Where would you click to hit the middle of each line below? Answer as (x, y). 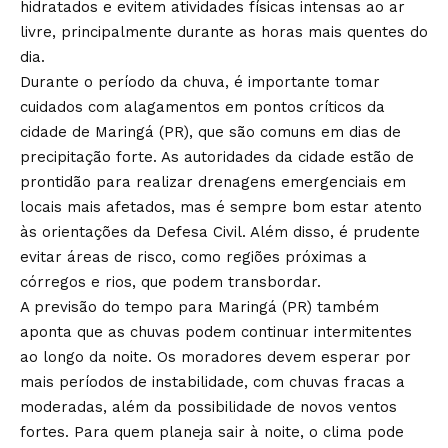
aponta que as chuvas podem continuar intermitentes (216, 331)
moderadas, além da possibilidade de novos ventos (208, 406)
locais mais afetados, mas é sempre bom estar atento (221, 206)
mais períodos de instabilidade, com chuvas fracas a (212, 381)
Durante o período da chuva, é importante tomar (200, 81)
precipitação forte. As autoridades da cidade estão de (217, 156)
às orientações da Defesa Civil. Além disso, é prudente (220, 231)
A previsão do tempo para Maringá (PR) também (199, 306)
